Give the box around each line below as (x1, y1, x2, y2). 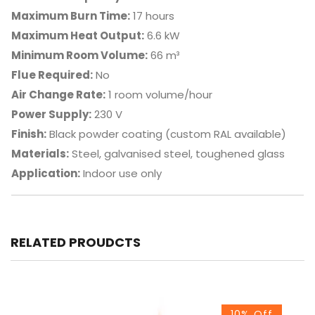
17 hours (129, 8, 174, 24)
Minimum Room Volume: (11, 48, 148, 63)
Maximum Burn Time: (11, 8, 130, 24)
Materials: (11, 146, 69, 162)
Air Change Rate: (11, 87, 105, 103)
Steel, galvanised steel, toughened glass (68, 146, 285, 162)
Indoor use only (79, 166, 162, 181)
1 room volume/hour (105, 87, 212, 103)
